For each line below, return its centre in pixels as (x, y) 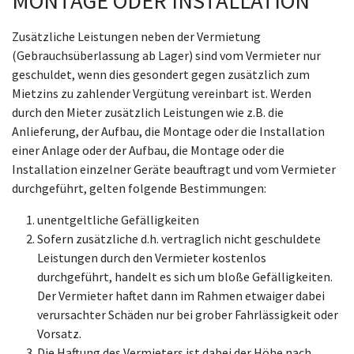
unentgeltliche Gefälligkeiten (118, 220)
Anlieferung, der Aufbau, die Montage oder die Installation (168, 131)
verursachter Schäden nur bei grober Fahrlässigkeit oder (188, 314)
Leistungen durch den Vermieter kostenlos (152, 258)
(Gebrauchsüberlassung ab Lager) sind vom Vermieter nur (166, 55)
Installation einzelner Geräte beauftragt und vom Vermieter (174, 169)
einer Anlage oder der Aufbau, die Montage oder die (148, 150)
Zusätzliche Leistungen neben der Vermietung (136, 36)
